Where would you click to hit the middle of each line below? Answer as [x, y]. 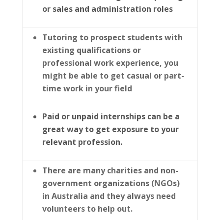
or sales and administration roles [107, 9]
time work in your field [87, 88]
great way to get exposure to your [110, 129]
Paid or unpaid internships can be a [111, 116]
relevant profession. [82, 142]
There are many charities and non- [110, 170]
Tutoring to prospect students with [112, 37]
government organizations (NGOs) [111, 183]
